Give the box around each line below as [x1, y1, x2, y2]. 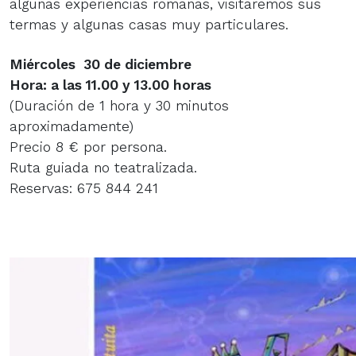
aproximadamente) [10, 118, 133, 134]
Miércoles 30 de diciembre [10, 56, 192, 72]
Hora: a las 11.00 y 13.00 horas [10, 76, 211, 93]
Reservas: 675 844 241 [10, 180, 158, 196]
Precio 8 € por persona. [10, 138, 167, 155]
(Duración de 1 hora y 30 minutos [10, 97, 229, 114]
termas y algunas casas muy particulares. [10, 16, 288, 33]
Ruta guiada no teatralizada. [10, 159, 197, 176]
